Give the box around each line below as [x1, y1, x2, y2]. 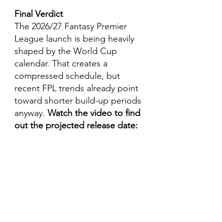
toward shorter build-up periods [14, 95, 144, 106]
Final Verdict [14, 8, 63, 19]
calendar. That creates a [14, 58, 110, 69]
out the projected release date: [14, 120, 138, 131]
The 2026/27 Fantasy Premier [14, 21, 129, 32]
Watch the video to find [48, 108, 143, 118]
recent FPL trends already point [14, 83, 141, 94]
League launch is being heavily [14, 33, 137, 44]
